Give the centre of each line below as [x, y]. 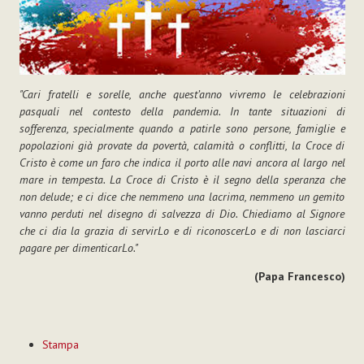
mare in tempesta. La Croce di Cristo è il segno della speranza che [182, 179]
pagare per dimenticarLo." [78, 247]
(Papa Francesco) [299, 276]
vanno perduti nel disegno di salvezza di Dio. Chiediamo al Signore [182, 213]
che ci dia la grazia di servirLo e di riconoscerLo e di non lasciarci [182, 230]
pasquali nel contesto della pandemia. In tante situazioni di [182, 111]
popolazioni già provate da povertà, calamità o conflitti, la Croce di [182, 145]
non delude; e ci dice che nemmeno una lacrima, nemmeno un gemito [182, 196]
